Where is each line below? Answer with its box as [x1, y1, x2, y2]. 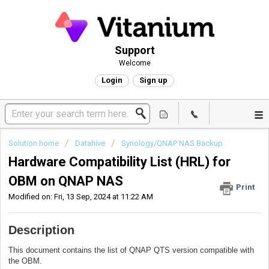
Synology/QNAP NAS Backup [121, 139, 223, 148]
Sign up [139, 76, 168, 85]
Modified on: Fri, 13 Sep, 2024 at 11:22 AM [8, 192, 153, 202]
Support [114, 44, 155, 56]
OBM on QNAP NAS [8, 174, 123, 189]
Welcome [118, 59, 151, 67]
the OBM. [8, 256, 42, 265]
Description [8, 223, 74, 237]
